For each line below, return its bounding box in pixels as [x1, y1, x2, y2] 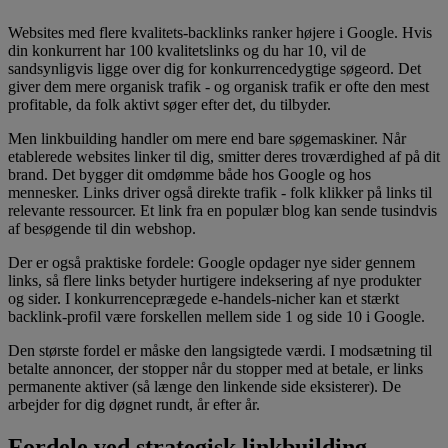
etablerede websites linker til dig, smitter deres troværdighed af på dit [8, 147, 440, 165]
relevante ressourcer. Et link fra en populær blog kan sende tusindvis [8, 201, 437, 219]
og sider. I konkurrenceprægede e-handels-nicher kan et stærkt [8, 289, 399, 307]
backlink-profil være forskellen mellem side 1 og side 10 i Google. [8, 307, 425, 325]
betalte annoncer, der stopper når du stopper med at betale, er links [8, 359, 423, 377]
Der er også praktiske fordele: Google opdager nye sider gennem [8, 253, 415, 271]
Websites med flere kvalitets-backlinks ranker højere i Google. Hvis [8, 23, 432, 41]
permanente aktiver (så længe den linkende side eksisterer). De [8, 377, 401, 395]
